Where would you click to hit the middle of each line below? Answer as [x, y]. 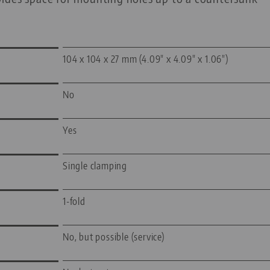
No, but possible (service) [114, 237]
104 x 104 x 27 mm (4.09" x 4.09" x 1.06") [146, 59]
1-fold [74, 202]
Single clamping [95, 166]
